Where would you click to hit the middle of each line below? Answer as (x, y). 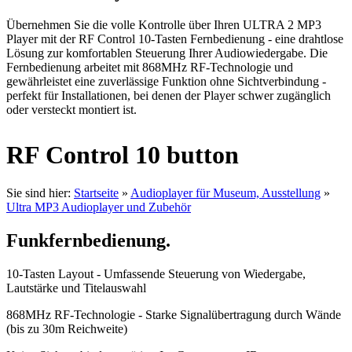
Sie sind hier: (40, 193)
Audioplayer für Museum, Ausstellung (225, 193)
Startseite (96, 193)
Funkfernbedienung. (88, 241)
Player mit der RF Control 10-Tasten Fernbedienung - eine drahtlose (175, 38)
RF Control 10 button (123, 154)
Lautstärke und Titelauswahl (76, 288)
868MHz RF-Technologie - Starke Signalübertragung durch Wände (174, 315)
